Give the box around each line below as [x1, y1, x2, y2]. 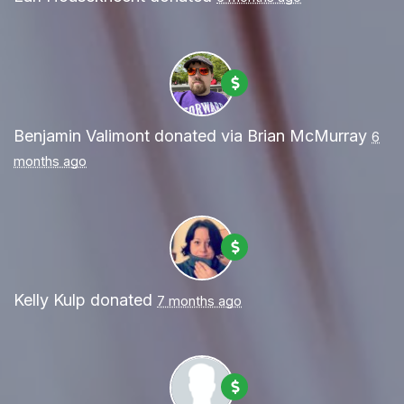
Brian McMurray [247, 126, 367, 146]
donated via [150, 126, 247, 146]
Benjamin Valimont [14, 126, 150, 146]
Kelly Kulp [14, 290, 86, 310]
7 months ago [157, 293, 242, 309]
